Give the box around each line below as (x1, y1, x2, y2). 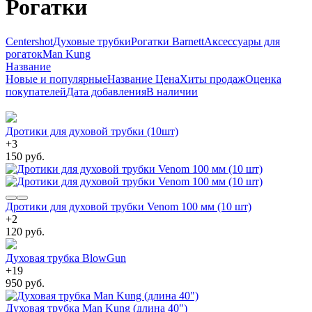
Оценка (245, 72, 281, 85)
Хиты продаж (180, 72, 245, 85)
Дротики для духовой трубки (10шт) (6, 125, 178, 137)
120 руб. (6, 225, 45, 237)
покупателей (6, 85, 66, 97)
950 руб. (6, 276, 45, 289)
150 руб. (6, 150, 45, 162)
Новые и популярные (6, 72, 107, 85)
